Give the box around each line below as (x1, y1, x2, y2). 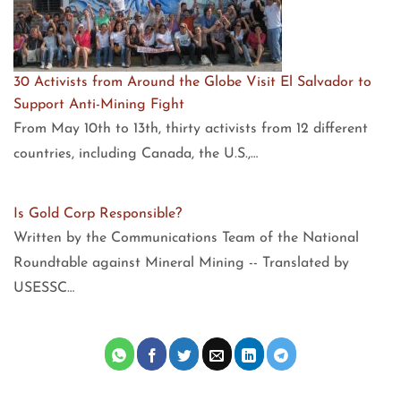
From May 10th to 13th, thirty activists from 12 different (13, 122, 368, 137)
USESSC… (13, 281, 74, 295)
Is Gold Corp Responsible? (13, 207, 182, 221)
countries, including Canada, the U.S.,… (13, 147, 258, 162)
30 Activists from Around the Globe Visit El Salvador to (13, 75, 371, 90)
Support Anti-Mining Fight (13, 98, 184, 113)
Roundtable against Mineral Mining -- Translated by (13, 256, 349, 270)
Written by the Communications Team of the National (13, 231, 359, 245)
